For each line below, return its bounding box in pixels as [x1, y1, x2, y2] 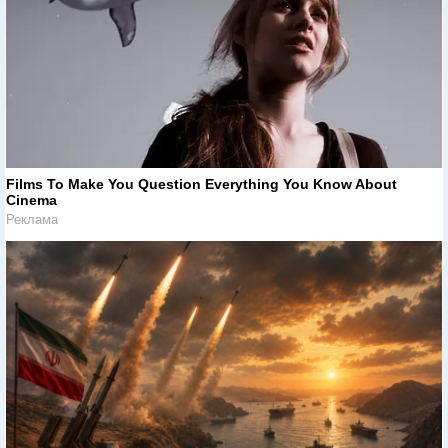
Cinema [6, 192, 57, 209]
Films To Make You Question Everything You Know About [6, 176, 397, 193]
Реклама [6, 212, 58, 228]
